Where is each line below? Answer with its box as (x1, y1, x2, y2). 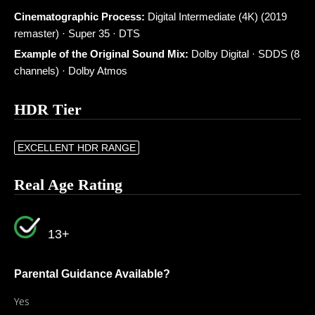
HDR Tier (14, 101, 82, 118)
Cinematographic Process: (14, 11, 145, 22)
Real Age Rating (14, 176, 122, 193)
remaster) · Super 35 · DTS (14, 27, 140, 39)
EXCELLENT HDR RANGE (18, 142, 136, 153)
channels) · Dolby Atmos (14, 65, 127, 77)
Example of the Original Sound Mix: (14, 48, 188, 60)
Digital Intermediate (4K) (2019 (145, 11, 287, 22)
